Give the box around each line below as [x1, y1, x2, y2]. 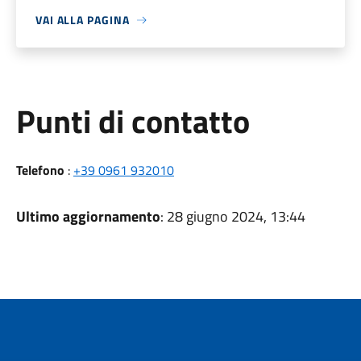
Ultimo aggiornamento [15, 205, 160, 227]
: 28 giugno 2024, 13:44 [160, 205, 305, 227]
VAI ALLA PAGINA [35, 11, 130, 28]
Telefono [15, 160, 64, 180]
